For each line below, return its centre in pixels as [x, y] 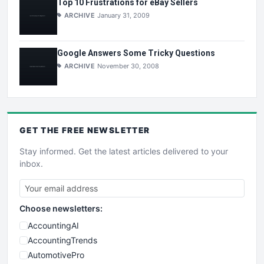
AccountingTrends [62, 240]
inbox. [31, 163]
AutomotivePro [56, 255]
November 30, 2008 [128, 66]
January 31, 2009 [124, 15]
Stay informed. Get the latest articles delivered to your [124, 151]
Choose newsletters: [61, 208]
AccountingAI [53, 225]
